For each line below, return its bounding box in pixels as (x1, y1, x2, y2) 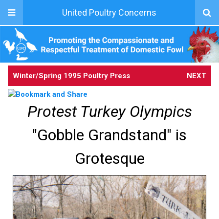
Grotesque (74, 149, 145, 168)
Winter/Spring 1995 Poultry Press (13, 71, 130, 80)
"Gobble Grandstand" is (32, 125, 187, 144)
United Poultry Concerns (62, 7, 156, 18)
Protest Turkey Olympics (27, 102, 192, 121)
